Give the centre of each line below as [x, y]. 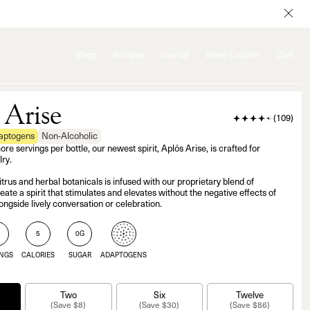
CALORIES [38, 256]
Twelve [250, 295]
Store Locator [232, 56]
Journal [175, 56]
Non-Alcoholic [70, 137]
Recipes [128, 56]
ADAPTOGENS [124, 256]
